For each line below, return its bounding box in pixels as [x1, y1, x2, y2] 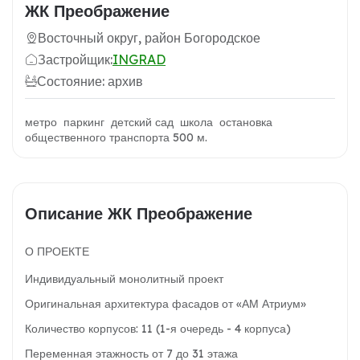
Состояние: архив [37, 73, 143, 90]
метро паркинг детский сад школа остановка [25, 115, 272, 130]
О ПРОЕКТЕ [25, 244, 89, 260]
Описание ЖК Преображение [25, 203, 252, 224]
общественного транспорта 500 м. [25, 130, 211, 145]
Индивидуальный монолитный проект [25, 272, 223, 287]
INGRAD [112, 51, 166, 68]
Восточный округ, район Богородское [38, 30, 260, 47]
